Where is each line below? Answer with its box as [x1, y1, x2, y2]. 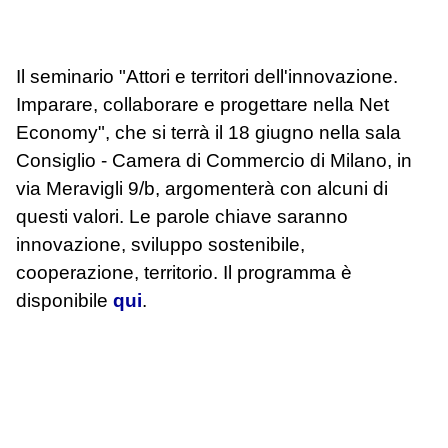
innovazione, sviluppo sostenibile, [16, 233, 305, 255]
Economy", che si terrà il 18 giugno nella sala [16, 121, 401, 143]
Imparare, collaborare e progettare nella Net [16, 93, 389, 115]
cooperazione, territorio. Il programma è [16, 261, 352, 283]
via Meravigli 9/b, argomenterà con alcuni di [16, 177, 388, 199]
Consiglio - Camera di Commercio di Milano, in [16, 149, 412, 171]
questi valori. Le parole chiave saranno [16, 205, 348, 227]
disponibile [16, 289, 113, 311]
